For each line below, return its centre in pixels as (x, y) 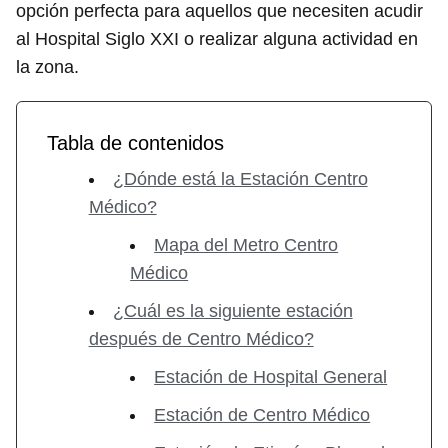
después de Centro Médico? (201, 338)
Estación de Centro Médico (262, 414)
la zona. (47, 66)
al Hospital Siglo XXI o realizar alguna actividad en (217, 38)
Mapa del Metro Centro (246, 244)
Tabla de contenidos (135, 142)
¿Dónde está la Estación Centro (240, 178)
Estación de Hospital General (271, 376)
